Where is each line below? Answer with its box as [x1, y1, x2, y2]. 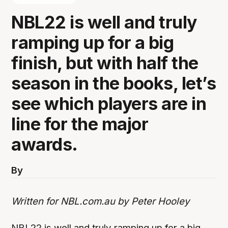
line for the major [11, 113, 149, 134]
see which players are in [11, 93, 207, 114]
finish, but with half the [11, 52, 198, 73]
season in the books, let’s [11, 72, 216, 94]
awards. [11, 133, 78, 155]
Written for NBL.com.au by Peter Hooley [11, 195, 190, 207]
